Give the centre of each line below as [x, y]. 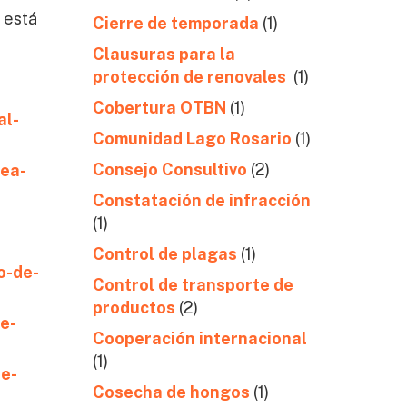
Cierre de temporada [175, 23]
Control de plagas [164, 254]
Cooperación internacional [199, 338]
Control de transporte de [193, 285]
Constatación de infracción [201, 200]
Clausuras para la [164, 54]
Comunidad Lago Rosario [192, 139]
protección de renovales [191, 77]
